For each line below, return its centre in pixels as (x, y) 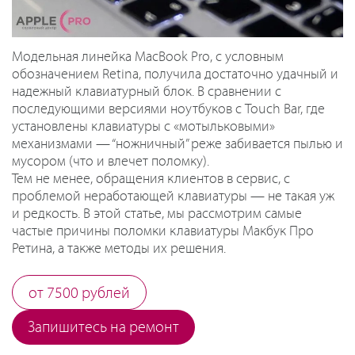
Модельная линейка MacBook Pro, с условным (148, 57)
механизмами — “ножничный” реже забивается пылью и (177, 145)
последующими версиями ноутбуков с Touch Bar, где (168, 110)
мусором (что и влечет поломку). (111, 162)
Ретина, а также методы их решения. (119, 249)
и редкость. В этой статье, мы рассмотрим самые (157, 214)
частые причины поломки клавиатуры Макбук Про (163, 232)
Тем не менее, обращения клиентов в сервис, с (151, 179)
